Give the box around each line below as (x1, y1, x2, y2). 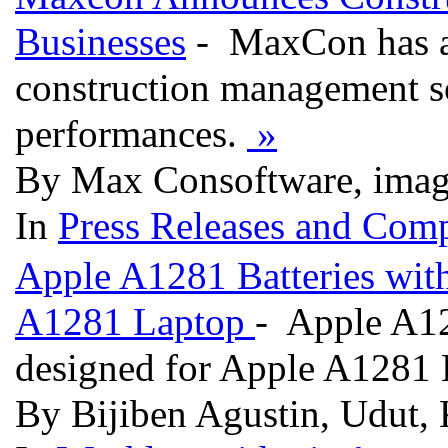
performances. (15, 111, 247, 156)
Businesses (15, 19, 186, 64)
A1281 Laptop (15, 299, 255, 344)
